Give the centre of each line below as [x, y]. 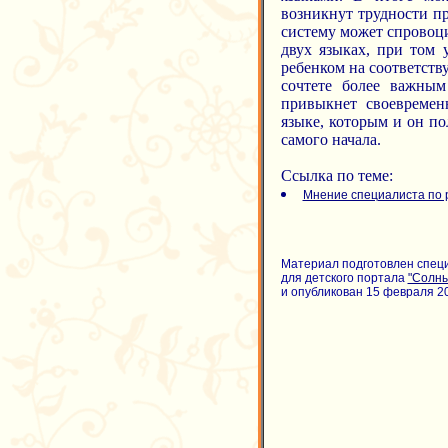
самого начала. [330, 139]
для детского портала [344, 278]
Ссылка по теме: [336, 175]
